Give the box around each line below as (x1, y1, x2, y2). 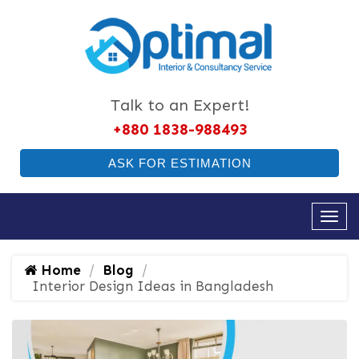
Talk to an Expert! (110, 95, 249, 115)
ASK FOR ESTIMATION (107, 156, 252, 171)
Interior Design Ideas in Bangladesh (32, 278, 273, 295)
